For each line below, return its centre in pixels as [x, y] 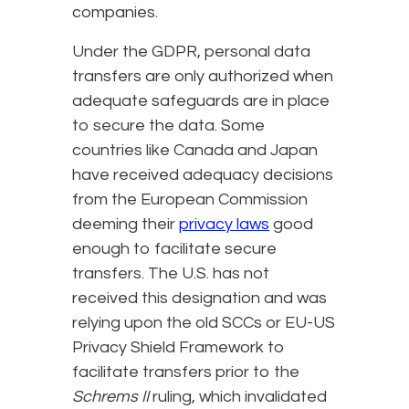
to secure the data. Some [168, 125]
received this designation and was [199, 298]
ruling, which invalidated [238, 396]
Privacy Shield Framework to [178, 347]
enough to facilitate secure [174, 248]
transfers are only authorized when [203, 76]
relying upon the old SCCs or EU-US [204, 322]
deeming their [126, 224]
